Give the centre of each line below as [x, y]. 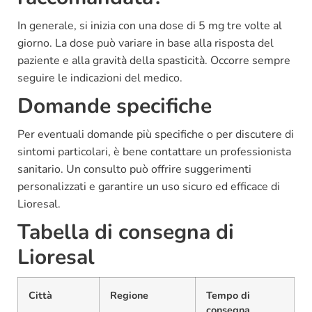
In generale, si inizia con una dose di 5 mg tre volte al [150, 25]
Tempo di [228, 295]
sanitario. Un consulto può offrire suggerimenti [134, 169]
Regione [129, 295]
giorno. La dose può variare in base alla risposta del [146, 43]
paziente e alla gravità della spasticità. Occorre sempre [154, 60]
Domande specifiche [115, 106]
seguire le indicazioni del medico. [100, 78]
